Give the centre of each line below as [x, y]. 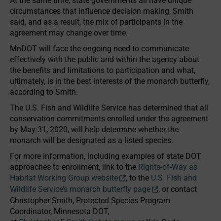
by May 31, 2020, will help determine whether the [94, 129]
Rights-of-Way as [168, 167]
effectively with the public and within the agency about [105, 59]
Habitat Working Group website [64, 178]
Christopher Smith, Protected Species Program [90, 200]
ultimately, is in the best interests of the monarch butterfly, [110, 81]
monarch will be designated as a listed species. [92, 140]
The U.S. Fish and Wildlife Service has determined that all [109, 108]
